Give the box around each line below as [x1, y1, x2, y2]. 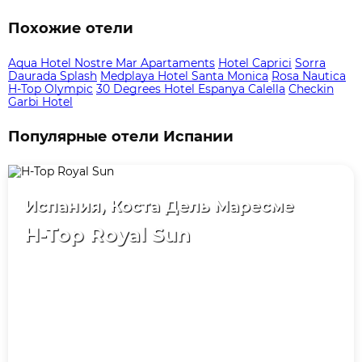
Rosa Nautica [271, 68, 346, 83]
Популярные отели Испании [8, 127, 234, 145]
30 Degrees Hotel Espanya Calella [96, 81, 285, 96]
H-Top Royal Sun [24, 222, 191, 246]
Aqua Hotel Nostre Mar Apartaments [8, 55, 215, 70]
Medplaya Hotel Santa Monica [100, 68, 268, 83]
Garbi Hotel [8, 94, 73, 109]
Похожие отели [8, 19, 133, 37]
